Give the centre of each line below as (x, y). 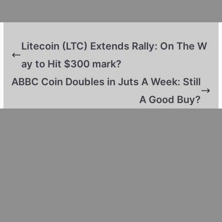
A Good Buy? (170, 99)
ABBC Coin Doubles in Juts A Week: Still (106, 82)
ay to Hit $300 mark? (71, 64)
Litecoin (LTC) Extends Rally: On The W (114, 46)
